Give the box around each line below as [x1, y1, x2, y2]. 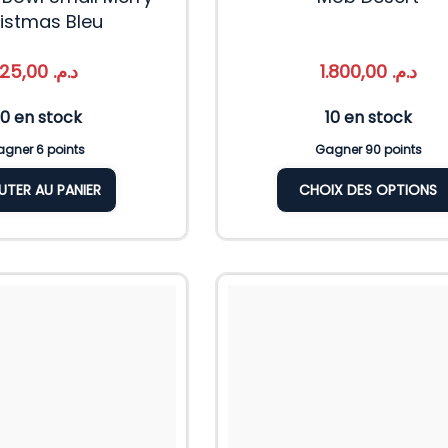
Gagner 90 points [314, 141, 422, 159]
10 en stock [324, 106, 412, 130]
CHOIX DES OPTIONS [299, 180, 438, 201]
